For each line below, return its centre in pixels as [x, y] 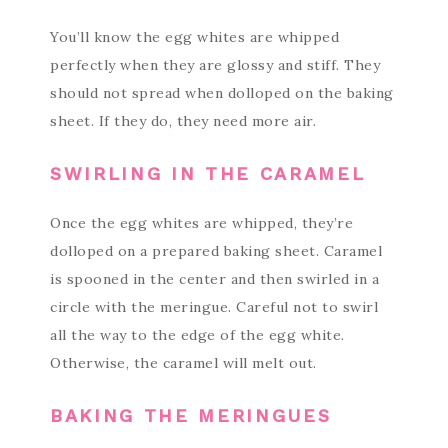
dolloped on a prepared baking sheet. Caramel [216, 251]
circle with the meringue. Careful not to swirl [214, 307]
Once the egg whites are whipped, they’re [201, 223]
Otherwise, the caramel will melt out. [183, 363]
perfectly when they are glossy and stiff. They [215, 65]
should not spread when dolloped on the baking [222, 93]
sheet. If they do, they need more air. [183, 121]
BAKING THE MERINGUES [191, 415]
